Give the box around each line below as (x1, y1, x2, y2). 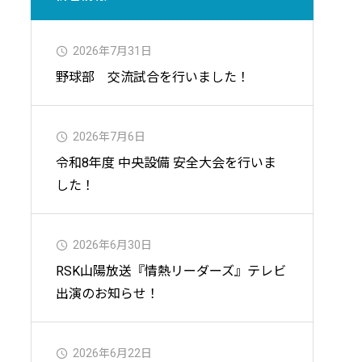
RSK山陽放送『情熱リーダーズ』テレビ (56, 263, 286, 279)
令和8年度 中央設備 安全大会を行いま (56, 155, 276, 170)
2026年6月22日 (73, 347, 152, 360)
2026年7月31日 (73, 44, 152, 57)
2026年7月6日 (73, 130, 145, 143)
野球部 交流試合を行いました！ (56, 69, 250, 85)
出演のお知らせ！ (56, 286, 159, 301)
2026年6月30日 (73, 238, 152, 251)
